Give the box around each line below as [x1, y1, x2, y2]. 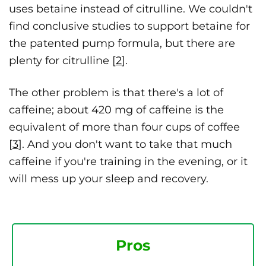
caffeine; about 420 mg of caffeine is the [9, 103, 224, 117]
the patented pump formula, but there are [9, 37, 235, 50]
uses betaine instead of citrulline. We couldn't [9, 2, 252, 16]
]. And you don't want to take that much [18, 138, 232, 151]
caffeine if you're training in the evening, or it [9, 155, 248, 169]
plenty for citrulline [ [9, 54, 116, 68]
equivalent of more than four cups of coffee [9, 121, 240, 134]
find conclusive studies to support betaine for [9, 20, 250, 33]
